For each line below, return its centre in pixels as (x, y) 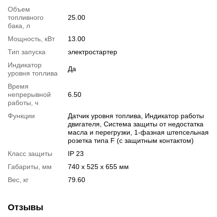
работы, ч (23, 102)
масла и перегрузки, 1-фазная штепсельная (138, 132)
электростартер (93, 52)
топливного (26, 17)
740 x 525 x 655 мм (98, 166)
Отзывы (25, 207)
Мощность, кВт (31, 39)
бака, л (19, 25)
